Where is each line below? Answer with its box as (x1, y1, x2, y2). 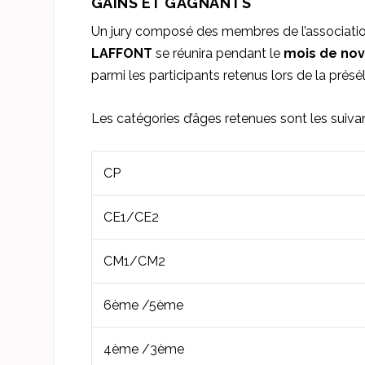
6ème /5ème (103, 297, 183, 313)
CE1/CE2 (103, 209, 159, 225)
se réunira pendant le (152, 46, 284, 62)
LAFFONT (90, 46, 152, 62)
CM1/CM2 (103, 253, 165, 269)
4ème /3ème (103, 341, 184, 357)
